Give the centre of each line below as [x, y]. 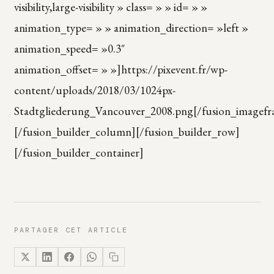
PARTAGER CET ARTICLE [71, 230]
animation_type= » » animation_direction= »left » [131, 28]
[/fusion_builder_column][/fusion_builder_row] [127, 131]
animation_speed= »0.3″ [69, 48]
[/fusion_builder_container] [79, 152]
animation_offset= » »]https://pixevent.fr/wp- [120, 69]
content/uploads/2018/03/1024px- [94, 90]
